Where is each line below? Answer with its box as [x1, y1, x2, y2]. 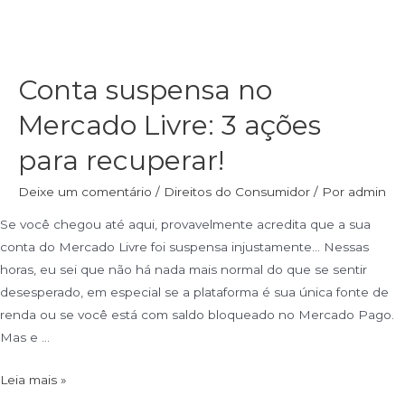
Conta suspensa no [18, 73, 272, 108]
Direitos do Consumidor [164, 184, 310, 200]
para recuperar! [18, 144, 224, 178]
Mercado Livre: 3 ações [18, 108, 321, 143]
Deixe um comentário [18, 184, 152, 200]
